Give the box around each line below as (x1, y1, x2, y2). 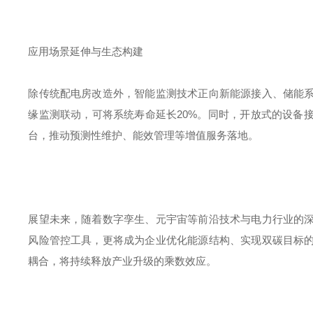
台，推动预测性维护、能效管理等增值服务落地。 (28, 129, 259, 141)
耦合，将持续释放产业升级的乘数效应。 (28, 255, 217, 267)
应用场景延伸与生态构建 (28, 45, 144, 57)
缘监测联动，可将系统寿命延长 (28, 108, 177, 120)
